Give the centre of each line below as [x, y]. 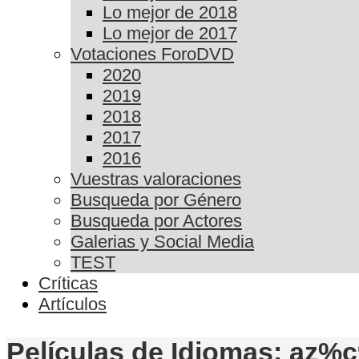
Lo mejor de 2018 [170, 13]
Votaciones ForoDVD [152, 54]
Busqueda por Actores [156, 221]
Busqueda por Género [156, 200]
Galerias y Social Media [162, 242]
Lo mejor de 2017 [170, 34]
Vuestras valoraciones [156, 179]
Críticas [68, 284]
